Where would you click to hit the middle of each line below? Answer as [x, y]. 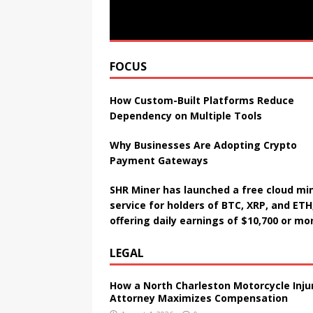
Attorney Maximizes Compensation [199, 298]
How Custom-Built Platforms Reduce [202, 101]
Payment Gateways [159, 161]
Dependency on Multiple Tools [186, 116]
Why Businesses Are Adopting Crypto [203, 145]
